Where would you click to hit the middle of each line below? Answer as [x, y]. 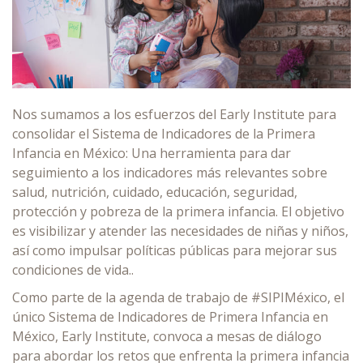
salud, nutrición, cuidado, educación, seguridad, [155, 192]
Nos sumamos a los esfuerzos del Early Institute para [174, 114]
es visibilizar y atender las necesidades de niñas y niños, [180, 231]
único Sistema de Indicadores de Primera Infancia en [170, 316]
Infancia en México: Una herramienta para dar [152, 153]
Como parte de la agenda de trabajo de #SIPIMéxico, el [178, 297]
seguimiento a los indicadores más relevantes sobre [170, 172]
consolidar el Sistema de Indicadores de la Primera [164, 133]
